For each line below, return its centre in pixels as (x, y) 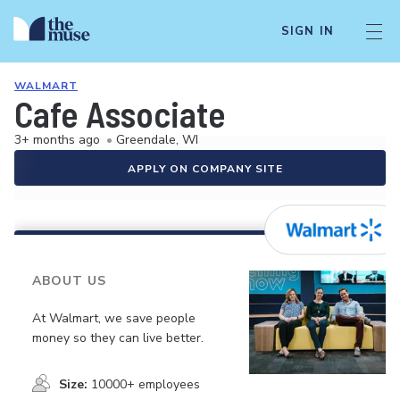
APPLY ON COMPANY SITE (205, 169)
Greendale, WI (157, 140)
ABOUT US (69, 281)
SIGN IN (307, 31)
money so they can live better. (118, 337)
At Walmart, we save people (114, 318)
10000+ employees (146, 384)
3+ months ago (57, 140)
